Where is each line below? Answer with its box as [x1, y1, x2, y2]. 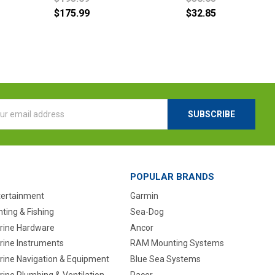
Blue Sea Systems [130, 254, 201, 265]
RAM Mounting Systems [130, 238, 224, 249]
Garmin [130, 190, 158, 201]
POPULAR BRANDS [130, 171, 214, 182]
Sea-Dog [130, 206, 164, 217]
